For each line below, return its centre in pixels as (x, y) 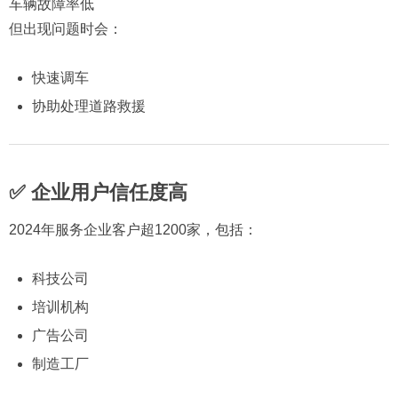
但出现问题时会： (66, 29)
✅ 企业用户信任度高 (98, 192)
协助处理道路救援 (88, 107)
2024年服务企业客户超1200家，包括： (133, 229)
